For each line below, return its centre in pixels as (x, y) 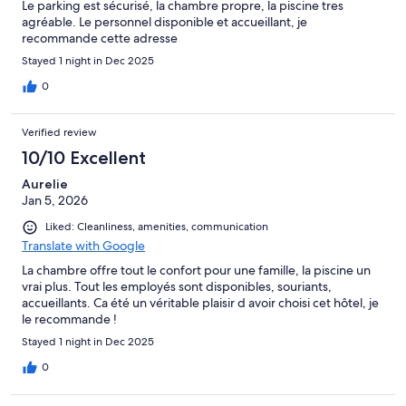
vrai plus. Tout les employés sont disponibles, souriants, (177, 286)
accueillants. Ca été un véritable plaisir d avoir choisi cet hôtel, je (200, 302)
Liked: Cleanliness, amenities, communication (157, 227)
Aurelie (45, 184)
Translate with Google (83, 245)
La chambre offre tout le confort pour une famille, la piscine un (196, 270)
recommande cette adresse (100, 39)
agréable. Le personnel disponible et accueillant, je (164, 22)
